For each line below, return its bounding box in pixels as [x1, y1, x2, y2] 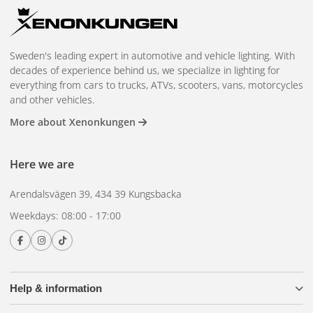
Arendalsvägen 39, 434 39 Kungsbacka [10, 187, 182, 201]
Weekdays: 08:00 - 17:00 [10, 209, 121, 223]
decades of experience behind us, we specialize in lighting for [10, 64, 280, 78]
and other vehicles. [10, 93, 95, 107]
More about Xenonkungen [10, 115, 138, 129]
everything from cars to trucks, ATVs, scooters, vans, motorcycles [10, 78, 303, 92]
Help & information [10, 282, 102, 295]
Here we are [10, 156, 74, 173]
